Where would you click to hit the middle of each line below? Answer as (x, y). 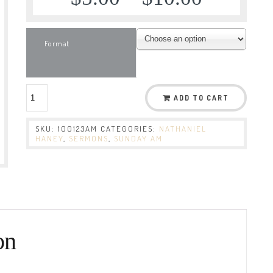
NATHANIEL (183, 128)
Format (57, 43)
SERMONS (89, 138)
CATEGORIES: (130, 128)
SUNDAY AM (139, 138)
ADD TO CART (201, 97)
